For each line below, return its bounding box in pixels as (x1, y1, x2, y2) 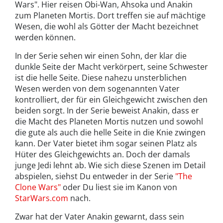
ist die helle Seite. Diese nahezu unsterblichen (15, 72, 187, 84)
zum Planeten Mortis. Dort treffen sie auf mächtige (15, 10, 206, 21)
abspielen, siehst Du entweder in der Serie (15, 171, 175, 182)
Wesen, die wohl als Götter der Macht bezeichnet (15, 21, 199, 32)
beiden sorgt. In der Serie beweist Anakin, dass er (15, 105, 199, 116)
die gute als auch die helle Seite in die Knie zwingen (15, 127, 206, 138)
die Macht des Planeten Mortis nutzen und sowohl (15, 116, 203, 127)
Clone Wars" (15, 182, 61, 193)
